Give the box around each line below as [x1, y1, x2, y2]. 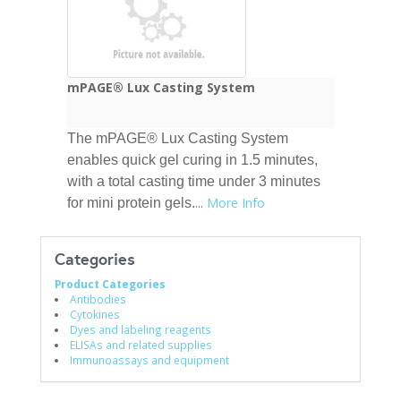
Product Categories [55, 276, 166, 291]
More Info [207, 193, 265, 211]
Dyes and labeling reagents [69, 321, 211, 337]
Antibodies [69, 291, 126, 306]
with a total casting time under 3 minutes [67, 173, 320, 189]
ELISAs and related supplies [69, 337, 212, 352]
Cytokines [69, 306, 120, 321]
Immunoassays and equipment [69, 352, 229, 367]
